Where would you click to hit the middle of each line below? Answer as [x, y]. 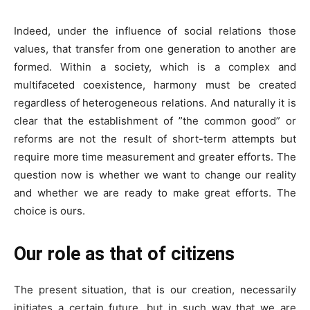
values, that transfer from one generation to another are [155, 48]
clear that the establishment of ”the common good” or [155, 120]
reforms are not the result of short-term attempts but [155, 138]
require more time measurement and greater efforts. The [155, 156]
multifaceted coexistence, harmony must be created [155, 84]
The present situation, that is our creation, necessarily [155, 289]
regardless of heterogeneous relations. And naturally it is [155, 102]
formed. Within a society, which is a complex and [155, 66]
